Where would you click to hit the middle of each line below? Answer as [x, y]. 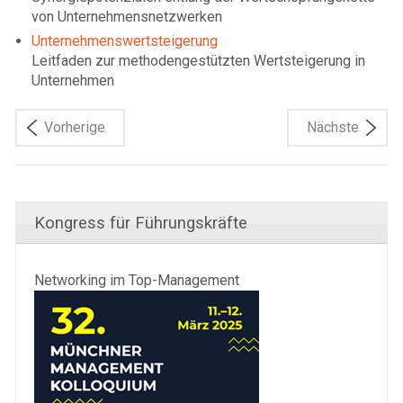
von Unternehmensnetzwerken [127, 17]
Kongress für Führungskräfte [141, 224]
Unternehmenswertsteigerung [125, 41]
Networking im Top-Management [137, 281]
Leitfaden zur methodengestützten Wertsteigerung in [198, 61]
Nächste [333, 128]
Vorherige [75, 128]
